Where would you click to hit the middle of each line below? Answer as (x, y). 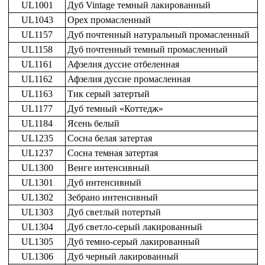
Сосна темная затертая (113, 153)
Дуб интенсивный (104, 183)
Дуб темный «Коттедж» (115, 109)
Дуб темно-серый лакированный (134, 242)
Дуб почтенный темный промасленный (148, 50)
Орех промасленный (109, 20)
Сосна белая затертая (110, 138)
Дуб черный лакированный (123, 257)
